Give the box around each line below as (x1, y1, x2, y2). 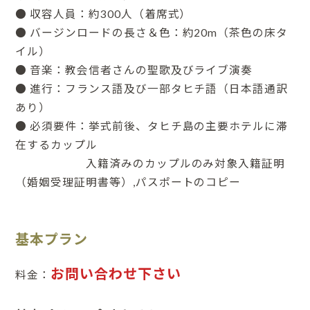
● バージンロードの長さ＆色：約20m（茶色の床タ (15, 26, 288, 39)
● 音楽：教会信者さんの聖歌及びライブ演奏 (15, 63, 253, 76)
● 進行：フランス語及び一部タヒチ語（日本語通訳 (15, 82, 288, 95)
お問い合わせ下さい (51, 265, 182, 282)
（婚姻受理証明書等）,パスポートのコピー (15, 175, 241, 188)
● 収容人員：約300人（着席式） (15, 7, 192, 20)
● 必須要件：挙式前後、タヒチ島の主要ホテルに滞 (15, 119, 288, 132)
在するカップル (15, 138, 98, 151)
